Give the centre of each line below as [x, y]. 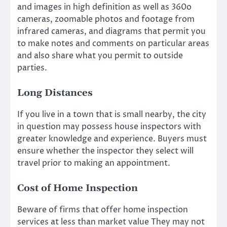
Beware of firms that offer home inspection [103, 210]
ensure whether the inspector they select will [105, 151]
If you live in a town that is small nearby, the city [112, 115]
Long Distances [55, 93]
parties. [32, 68]
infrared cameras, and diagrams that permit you [111, 31]
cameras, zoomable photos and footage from [106, 19]
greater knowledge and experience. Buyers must [112, 139]
